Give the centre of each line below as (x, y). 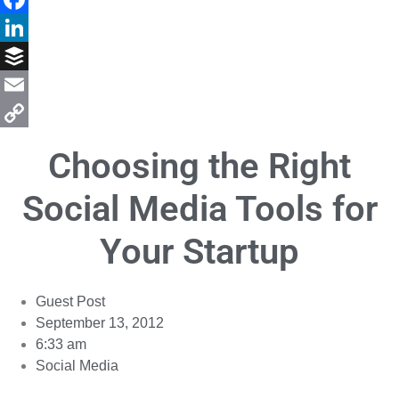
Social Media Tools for (199, 208)
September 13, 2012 (100, 322)
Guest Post (70, 301)
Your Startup (199, 251)
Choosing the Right (199, 166)
